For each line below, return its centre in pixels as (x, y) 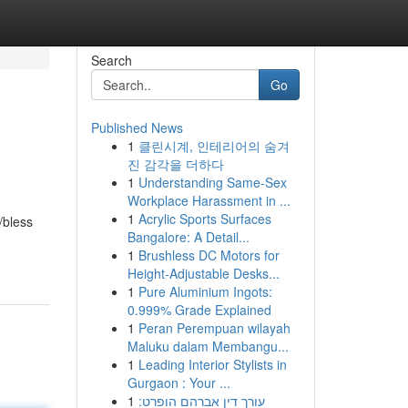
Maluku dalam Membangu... (208, 346)
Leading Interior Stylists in (212, 364)
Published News (137, 127)
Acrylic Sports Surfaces (204, 219)
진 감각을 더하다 (175, 164)
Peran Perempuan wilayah (214, 328)
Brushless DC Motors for (209, 255)
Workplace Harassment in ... (209, 200)
